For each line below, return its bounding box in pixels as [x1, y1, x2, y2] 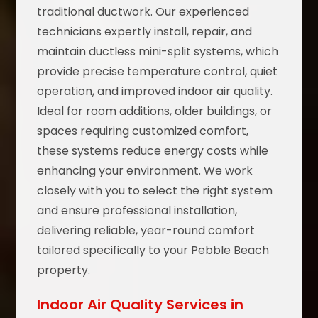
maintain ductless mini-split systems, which [37, 43, 279, 60]
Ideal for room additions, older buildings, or [37, 103, 273, 120]
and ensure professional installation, [37, 202, 238, 219]
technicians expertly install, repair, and [37, 23, 253, 40]
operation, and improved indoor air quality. [37, 83, 273, 100]
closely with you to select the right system [37, 182, 273, 199]
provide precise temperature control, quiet [37, 63, 278, 80]
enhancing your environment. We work [37, 163, 253, 180]
